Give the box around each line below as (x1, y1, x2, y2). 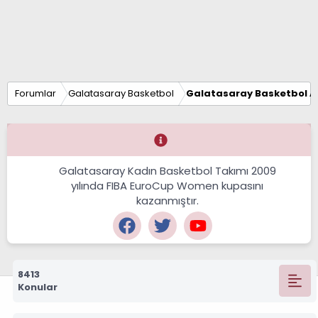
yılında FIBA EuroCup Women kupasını (71, 178, 264, 193)
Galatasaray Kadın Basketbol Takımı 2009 (58, 163, 276, 178)
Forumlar (15, 86, 56, 100)
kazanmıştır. (136, 193, 199, 208)
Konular (18, 280, 57, 294)
